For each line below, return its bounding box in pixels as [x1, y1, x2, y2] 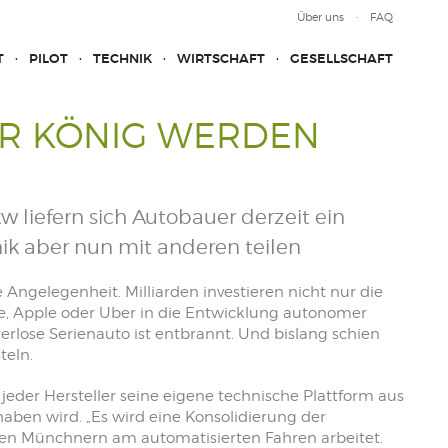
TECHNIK [93, 50, 152, 67]
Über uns [297, 10, 344, 24]
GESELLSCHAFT [290, 50, 393, 67]
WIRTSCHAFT [177, 50, 265, 67]
